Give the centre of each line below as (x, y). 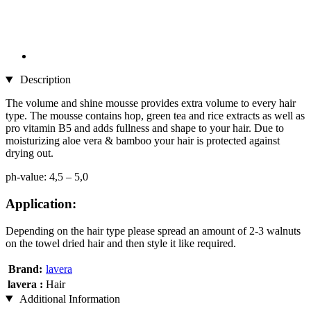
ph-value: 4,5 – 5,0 (47, 177)
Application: (41, 203)
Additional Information (68, 299)
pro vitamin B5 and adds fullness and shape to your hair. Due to (145, 128)
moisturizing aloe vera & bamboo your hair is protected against (143, 141)
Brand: (25, 269)
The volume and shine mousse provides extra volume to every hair (151, 103)
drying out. (30, 153)
